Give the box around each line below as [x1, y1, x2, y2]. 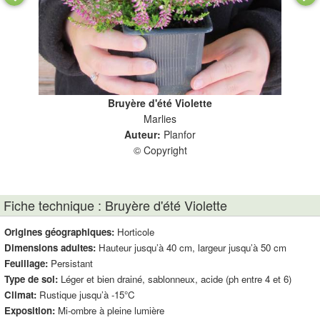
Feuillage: [4, 256, 48, 270]
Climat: [4, 288, 36, 301]
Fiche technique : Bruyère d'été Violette [4, 196, 227, 214]
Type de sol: [4, 272, 58, 286]
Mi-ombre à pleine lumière [55, 304, 164, 317]
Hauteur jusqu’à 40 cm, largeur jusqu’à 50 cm [96, 241, 286, 254]
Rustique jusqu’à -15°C [36, 288, 135, 301]
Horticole [114, 225, 154, 239]
